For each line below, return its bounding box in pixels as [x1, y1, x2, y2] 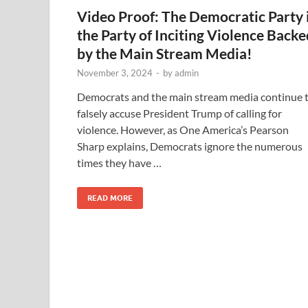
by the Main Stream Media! [77, 45, 252, 63]
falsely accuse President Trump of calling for [77, 107, 282, 120]
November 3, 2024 [77, 67, 153, 79]
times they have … [77, 156, 162, 170]
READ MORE [87, 193, 133, 203]
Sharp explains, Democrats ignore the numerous [77, 140, 302, 153]
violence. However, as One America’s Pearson [77, 123, 289, 137]
